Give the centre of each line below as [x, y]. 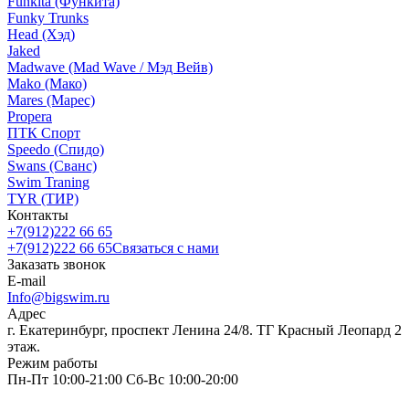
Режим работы [52, 362]
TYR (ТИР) [43, 198]
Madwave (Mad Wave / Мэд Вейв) [110, 67]
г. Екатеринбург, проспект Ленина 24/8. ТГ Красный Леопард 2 [204, 330]
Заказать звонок [57, 264]
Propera [30, 116]
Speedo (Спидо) [56, 149]
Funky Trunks [48, 17]
